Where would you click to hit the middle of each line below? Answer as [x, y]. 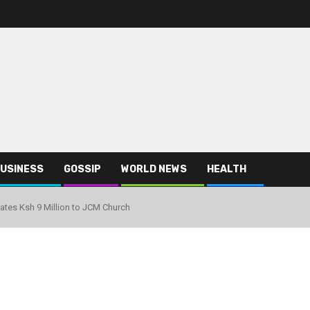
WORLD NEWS [154, 169]
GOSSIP [82, 169]
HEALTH [227, 169]
